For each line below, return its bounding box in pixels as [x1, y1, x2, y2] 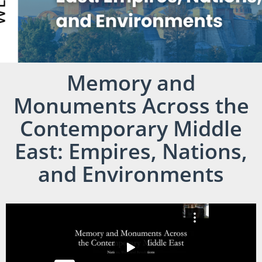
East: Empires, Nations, [15, 137, 247, 166]
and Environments [38, 160, 224, 189]
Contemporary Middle [20, 114, 242, 143]
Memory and [67, 68, 195, 98]
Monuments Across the [13, 91, 249, 120]
